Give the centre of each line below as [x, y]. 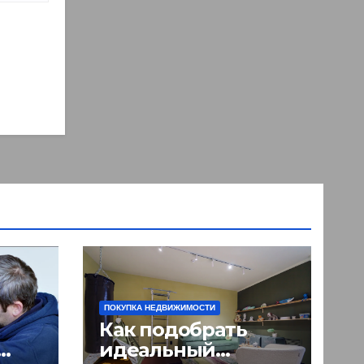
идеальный [158, 349]
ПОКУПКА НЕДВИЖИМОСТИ [160, 307]
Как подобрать [173, 329]
